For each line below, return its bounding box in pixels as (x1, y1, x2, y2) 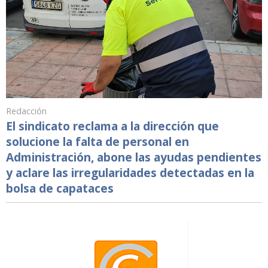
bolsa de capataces (6, 179, 114, 196)
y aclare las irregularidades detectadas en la (6, 164, 254, 181)
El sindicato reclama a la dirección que (6, 117, 219, 134)
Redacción (6, 105, 47, 117)
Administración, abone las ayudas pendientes (6, 148, 261, 165)
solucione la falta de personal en (6, 133, 189, 150)
